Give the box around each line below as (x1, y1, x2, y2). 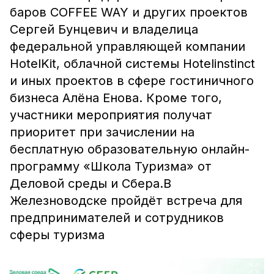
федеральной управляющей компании (10, 39, 245, 54)
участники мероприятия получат (10, 108, 212, 122)
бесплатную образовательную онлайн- (10, 142, 250, 157)
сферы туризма (10, 228, 105, 242)
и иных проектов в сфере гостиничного (10, 73, 254, 88)
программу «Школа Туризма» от (10, 159, 212, 174)
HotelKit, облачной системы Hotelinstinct (10, 56, 255, 71)
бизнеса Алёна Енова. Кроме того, (10, 91, 222, 105)
